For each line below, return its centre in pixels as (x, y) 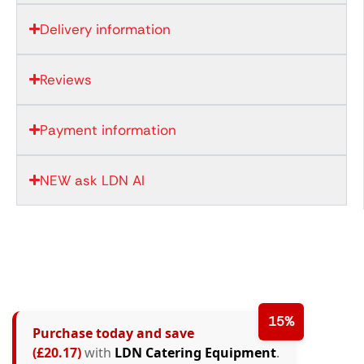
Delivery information (106, 29)
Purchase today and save (113, 333)
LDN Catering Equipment (195, 352)
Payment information (108, 130)
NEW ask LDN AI (93, 180)
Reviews (66, 79)
